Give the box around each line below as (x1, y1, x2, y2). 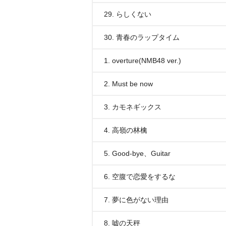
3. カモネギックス (104, 103, 161, 111)
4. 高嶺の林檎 (104, 126, 147, 134)
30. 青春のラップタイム (104, 33, 180, 41)
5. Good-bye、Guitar (104, 149, 171, 157)
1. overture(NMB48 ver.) (104, 56, 181, 65)
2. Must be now (104, 80, 153, 88)
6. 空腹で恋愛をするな (104, 173, 176, 181)
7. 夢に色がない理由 (104, 196, 168, 204)
